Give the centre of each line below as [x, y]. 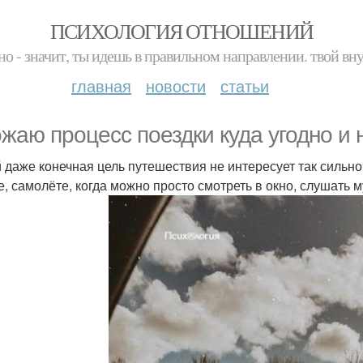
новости [176, 85]
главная [101, 85]
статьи [245, 85]
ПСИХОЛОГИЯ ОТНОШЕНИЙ [181, 31]
